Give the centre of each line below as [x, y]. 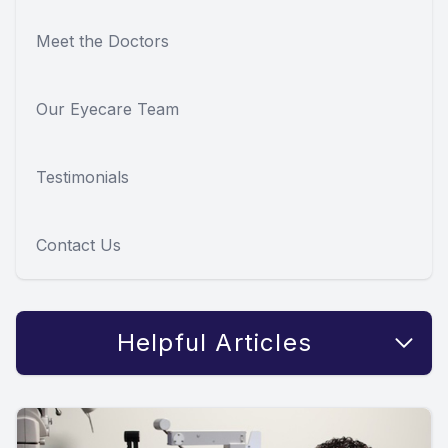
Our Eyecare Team [107, 109]
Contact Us [78, 245]
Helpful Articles [214, 343]
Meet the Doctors [102, 41]
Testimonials [82, 177]
